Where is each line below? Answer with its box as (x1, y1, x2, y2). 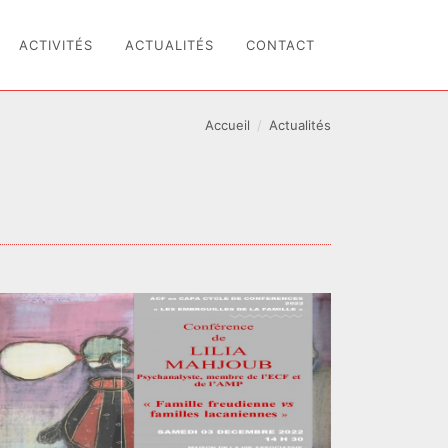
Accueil (205, 117, 251, 133)
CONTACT (246, 37, 315, 53)
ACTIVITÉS (19, 37, 93, 53)
